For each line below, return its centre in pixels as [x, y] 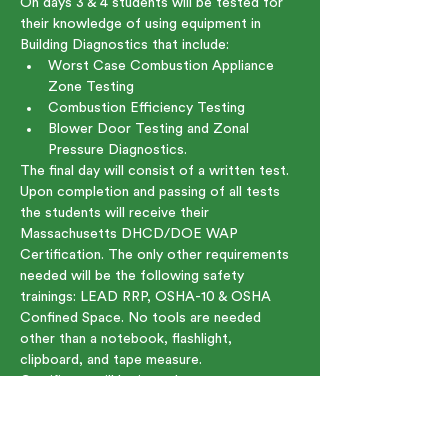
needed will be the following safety [134, 275]
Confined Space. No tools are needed [142, 317]
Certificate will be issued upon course [142, 380]
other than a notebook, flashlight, [128, 338]
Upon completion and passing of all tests [152, 191]
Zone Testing [91, 86]
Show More [57, 433]
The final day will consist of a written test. [156, 170]
